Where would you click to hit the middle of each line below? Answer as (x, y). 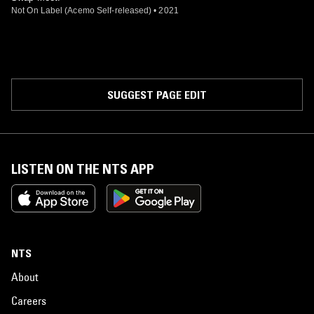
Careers (29, 301)
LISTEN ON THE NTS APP (83, 169)
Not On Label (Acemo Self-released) (82, 11)
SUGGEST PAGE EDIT (157, 95)
